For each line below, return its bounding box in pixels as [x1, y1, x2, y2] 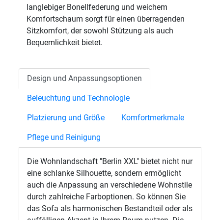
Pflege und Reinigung [27, 133, 101, 142]
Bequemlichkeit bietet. [27, 38, 103, 47]
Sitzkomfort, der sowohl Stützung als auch [27, 26, 174, 35]
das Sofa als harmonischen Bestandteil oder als [27, 204, 193, 213]
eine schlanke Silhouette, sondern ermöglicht [27, 168, 182, 178]
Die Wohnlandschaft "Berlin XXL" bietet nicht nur [27, 157, 193, 166]
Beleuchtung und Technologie [27, 93, 130, 103]
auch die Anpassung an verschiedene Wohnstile [27, 180, 192, 190]
